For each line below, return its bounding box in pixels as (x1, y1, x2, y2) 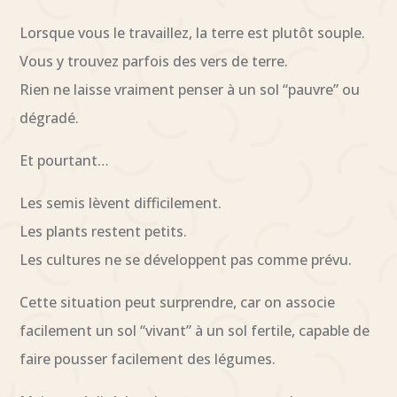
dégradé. (19, 107, 80, 128)
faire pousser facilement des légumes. (19, 348, 276, 369)
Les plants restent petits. (19, 221, 188, 241)
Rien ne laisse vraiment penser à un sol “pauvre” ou (19, 79, 361, 99)
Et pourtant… (19, 150, 110, 170)
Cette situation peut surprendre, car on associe (19, 292, 336, 312)
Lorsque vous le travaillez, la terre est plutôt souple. (19, 22, 366, 43)
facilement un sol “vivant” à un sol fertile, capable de (19, 320, 370, 340)
